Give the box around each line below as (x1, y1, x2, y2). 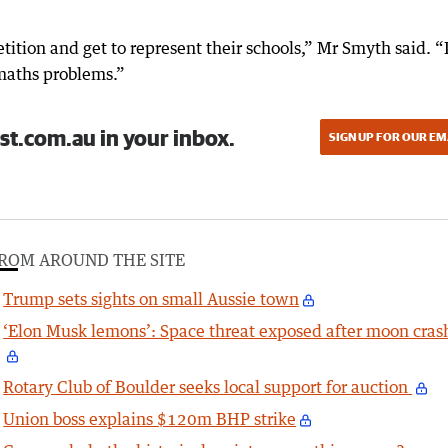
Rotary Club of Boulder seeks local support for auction (3, 377, 413, 398)
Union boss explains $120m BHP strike (3, 409, 297, 430)
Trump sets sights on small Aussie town (3, 289, 300, 310)
